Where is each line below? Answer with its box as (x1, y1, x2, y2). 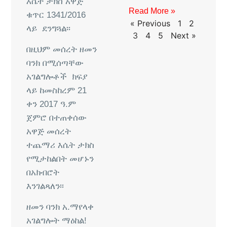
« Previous (130, 18, 170, 28)
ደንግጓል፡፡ (42, 23, 71, 33)
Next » (171, 30, 197, 41)
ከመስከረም (40, 85, 75, 95)
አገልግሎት (26, 216, 60, 226)
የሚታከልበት (26, 154, 67, 164)
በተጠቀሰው (49, 112, 87, 123)
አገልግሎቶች (26, 71, 67, 82)
